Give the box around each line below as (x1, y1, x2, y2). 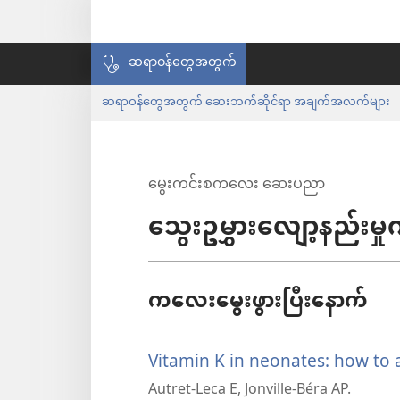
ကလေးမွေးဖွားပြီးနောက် (148, 279, 368, 326)
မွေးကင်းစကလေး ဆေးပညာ (148, 170, 325, 201)
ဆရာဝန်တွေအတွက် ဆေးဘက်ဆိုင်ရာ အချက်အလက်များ (102, 89, 390, 115)
